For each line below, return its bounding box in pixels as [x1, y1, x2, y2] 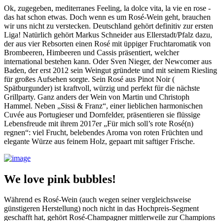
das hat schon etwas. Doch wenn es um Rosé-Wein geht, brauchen [4, 12, 211, 21]
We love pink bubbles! [4, 172, 116, 185]
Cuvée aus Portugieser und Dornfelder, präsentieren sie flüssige [4, 110, 200, 119]
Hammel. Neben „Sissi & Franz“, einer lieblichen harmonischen [4, 101, 203, 110]
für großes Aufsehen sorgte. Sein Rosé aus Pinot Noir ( [4, 74, 175, 83]
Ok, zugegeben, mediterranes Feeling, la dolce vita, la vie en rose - [4, 3, 211, 12]
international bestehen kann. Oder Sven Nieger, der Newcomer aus [4, 57, 212, 66]
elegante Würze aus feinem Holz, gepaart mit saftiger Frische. [4, 137, 195, 146]
